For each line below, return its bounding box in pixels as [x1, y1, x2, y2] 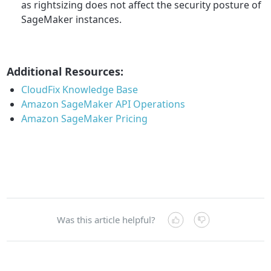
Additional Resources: [7, 64, 124, 79]
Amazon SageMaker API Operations [21, 97, 186, 111]
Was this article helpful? [56, 214, 155, 226]
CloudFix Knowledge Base [21, 83, 139, 97]
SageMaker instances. [21, 13, 122, 27]
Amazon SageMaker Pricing [21, 112, 148, 126]
